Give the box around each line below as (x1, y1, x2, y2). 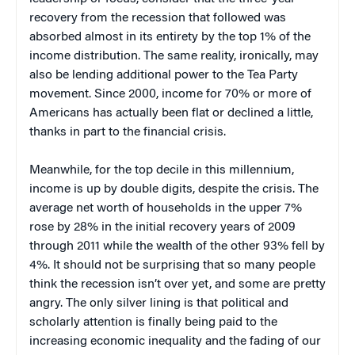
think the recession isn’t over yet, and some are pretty (29, 277, 326, 291)
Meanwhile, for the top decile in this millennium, (29, 163, 294, 177)
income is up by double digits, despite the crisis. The (29, 182, 319, 196)
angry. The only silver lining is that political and (29, 296, 288, 310)
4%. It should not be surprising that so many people (29, 258, 315, 272)
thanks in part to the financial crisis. (29, 125, 226, 139)
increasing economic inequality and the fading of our (29, 334, 321, 348)
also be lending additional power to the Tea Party (29, 68, 298, 82)
